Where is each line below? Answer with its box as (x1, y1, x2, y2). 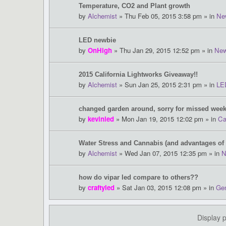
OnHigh (88, 45, 112, 55)
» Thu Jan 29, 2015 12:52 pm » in (112, 45, 214, 55)
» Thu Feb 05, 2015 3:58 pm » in (117, 11, 216, 21)
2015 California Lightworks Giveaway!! (79, 71, 198, 79)
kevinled (88, 114, 114, 124)
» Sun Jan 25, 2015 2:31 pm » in (117, 80, 216, 90)
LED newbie (79, 36, 116, 44)
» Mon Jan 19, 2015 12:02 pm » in (114, 114, 218, 124)
